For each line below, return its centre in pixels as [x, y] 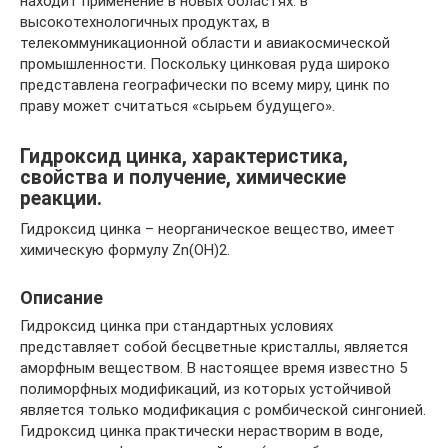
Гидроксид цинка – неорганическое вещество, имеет [207, 228]
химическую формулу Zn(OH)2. [125, 249]
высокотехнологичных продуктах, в [145, 21]
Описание [61, 297]
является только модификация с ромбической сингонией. [223, 409]
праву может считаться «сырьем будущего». [177, 105]
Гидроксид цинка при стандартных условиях [176, 325]
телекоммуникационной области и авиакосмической [205, 42]
